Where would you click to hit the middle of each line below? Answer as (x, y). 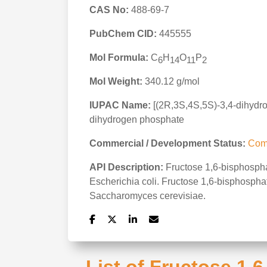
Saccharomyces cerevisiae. (148, 196)
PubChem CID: (123, 34)
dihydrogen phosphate (137, 119)
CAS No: (109, 10)
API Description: (126, 167)
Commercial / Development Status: (169, 143)
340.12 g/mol (171, 81)
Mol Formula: (119, 58)
